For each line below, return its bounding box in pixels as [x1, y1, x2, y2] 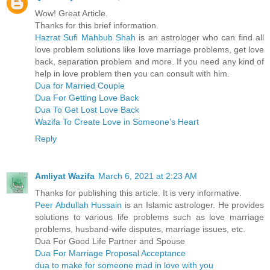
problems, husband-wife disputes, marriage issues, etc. [35, 224, 245, 234]
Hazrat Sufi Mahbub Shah [35, 32, 136, 42]
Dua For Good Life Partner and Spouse [35, 236, 185, 246]
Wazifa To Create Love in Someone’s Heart [35, 116, 199, 127]
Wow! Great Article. [35, 8, 108, 18]
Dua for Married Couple [35, 80, 125, 90]
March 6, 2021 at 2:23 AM [98, 171, 197, 181]
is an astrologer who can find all [135, 32, 265, 42]
